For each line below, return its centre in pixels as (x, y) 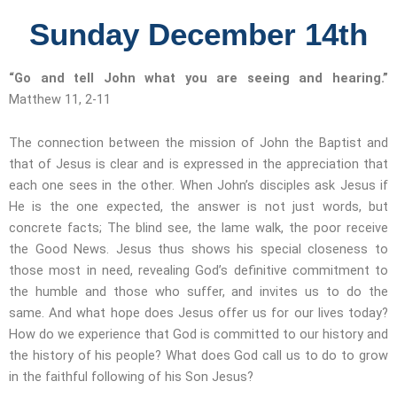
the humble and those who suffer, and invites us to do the (198, 292)
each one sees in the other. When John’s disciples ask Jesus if (198, 186)
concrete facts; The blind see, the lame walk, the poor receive (198, 228)
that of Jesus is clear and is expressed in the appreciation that (198, 164)
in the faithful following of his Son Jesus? (131, 377)
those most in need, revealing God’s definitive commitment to (198, 271)
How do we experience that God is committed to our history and (198, 335)
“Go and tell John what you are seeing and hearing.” (198, 78)
